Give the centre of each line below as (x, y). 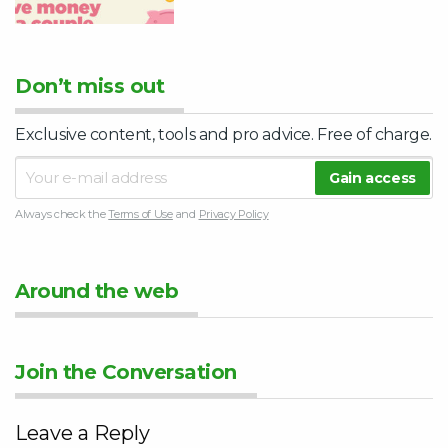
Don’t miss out (89, 86)
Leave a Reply (82, 433)
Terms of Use (140, 214)
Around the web (96, 291)
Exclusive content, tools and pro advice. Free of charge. (224, 135)
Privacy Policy (233, 214)
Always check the (62, 214)
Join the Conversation (126, 372)
